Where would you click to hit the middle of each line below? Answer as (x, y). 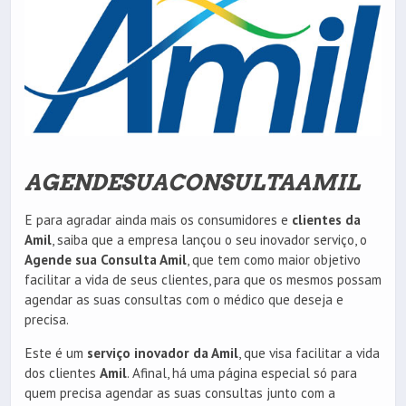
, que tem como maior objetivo (274, 260)
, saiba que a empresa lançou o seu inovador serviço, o (209, 240)
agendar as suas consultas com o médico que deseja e (184, 300)
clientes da (326, 220)
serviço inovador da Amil (163, 353)
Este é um (56, 353)
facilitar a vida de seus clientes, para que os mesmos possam (203, 280)
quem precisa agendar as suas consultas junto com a (180, 393)
